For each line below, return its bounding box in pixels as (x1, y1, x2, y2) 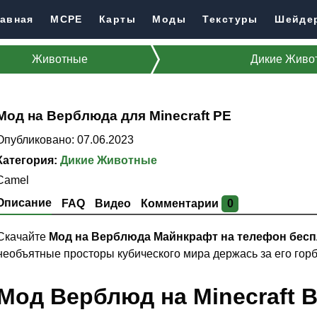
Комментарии (141, 197, 222, 210)
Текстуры (202, 13, 258, 25)
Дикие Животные (60, 154, 158, 166)
